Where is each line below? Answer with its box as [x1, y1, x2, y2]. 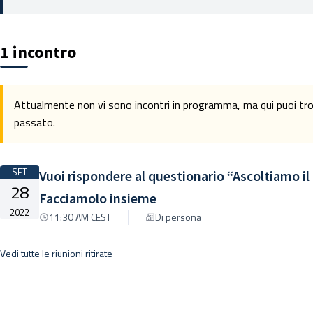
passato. [14, 114, 55, 131]
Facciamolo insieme [39, 189, 156, 207]
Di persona [155, 210, 201, 224]
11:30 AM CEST [49, 210, 111, 224]
